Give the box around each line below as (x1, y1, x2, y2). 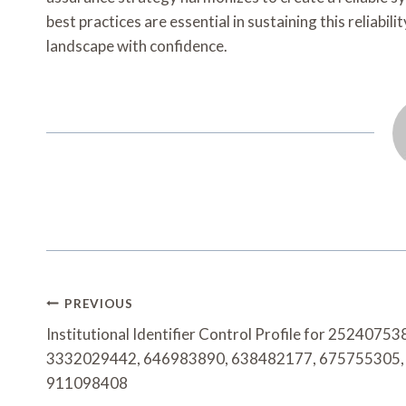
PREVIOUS (64, 295, 133, 311)
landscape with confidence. (46, 36, 227, 56)
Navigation (45, 319, 182, 362)
